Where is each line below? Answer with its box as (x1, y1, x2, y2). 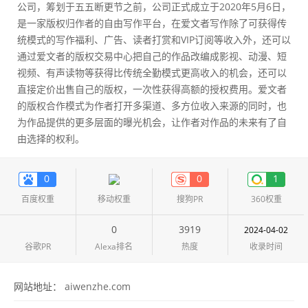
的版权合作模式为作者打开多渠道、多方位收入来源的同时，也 (17, 99, 287, 112)
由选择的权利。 (17, 132, 85, 145)
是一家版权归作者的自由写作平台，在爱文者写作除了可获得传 (17, 16, 287, 30)
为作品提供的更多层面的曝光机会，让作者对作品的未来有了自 (17, 115, 287, 129)
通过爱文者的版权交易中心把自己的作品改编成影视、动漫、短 (17, 49, 287, 63)
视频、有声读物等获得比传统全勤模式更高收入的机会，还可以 (17, 66, 287, 79)
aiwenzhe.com (65, 280, 131, 293)
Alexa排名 (95, 241, 133, 252)
